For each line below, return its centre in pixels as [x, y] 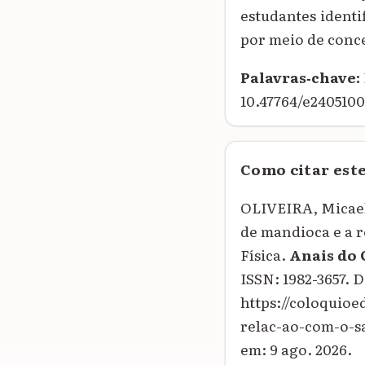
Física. [265, 254]
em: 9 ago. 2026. [296, 348]
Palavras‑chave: [300, 76]
